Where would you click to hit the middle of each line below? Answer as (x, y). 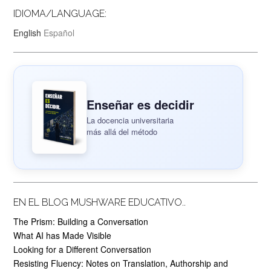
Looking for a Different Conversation (82, 249)
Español (59, 33)
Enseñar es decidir (140, 104)
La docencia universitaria (130, 120)
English (27, 33)
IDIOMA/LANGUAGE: (60, 14)
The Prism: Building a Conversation (81, 221)
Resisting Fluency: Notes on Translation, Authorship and (121, 263)
